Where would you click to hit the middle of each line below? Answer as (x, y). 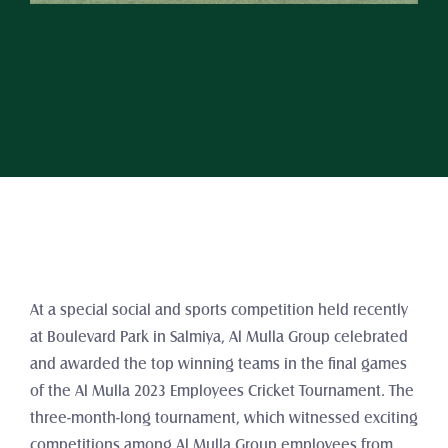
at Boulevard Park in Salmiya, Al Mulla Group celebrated (219, 337)
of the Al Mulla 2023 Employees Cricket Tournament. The (222, 391)
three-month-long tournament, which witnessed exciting (224, 418)
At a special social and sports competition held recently (219, 310)
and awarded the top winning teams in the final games (218, 364)
